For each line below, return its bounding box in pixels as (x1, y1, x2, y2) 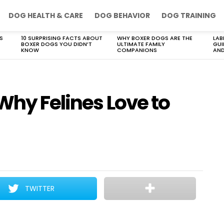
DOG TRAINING (161, 10, 216, 20)
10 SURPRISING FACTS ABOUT (21, 34, 102, 42)
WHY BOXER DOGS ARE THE (117, 34, 192, 42)
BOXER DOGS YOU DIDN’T (21, 40, 92, 48)
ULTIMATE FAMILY (117, 40, 165, 48)
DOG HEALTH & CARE (8, 10, 83, 20)
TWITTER (25, 183, 55, 193)
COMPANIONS (117, 46, 157, 54)
